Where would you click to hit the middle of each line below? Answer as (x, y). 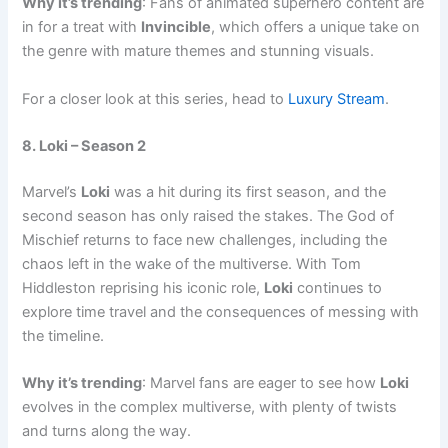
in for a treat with (82, 27)
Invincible (176, 27)
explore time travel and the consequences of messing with (221, 311)
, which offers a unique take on (316, 27)
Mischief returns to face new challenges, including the (205, 239)
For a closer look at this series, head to (155, 98)
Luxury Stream (337, 98)
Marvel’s (52, 191)
